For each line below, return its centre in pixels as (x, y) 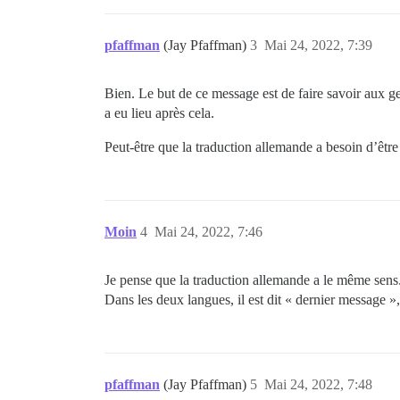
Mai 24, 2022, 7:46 (208, 231)
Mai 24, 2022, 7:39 (318, 45)
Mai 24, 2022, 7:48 (318, 384)
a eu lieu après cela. (159, 112)
